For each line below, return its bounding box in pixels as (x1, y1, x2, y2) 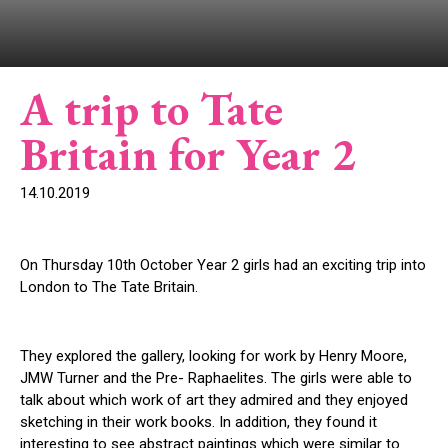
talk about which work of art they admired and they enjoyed (20, 391, 408, 409)
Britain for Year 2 (20, 125, 355, 183)
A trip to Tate (20, 80, 283, 138)
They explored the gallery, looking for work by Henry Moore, (20, 347, 407, 365)
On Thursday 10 (20, 256, 123, 274)
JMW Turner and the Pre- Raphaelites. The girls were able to (20, 369, 412, 387)
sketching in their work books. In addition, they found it (20, 413, 377, 431)
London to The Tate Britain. (20, 278, 198, 296)
